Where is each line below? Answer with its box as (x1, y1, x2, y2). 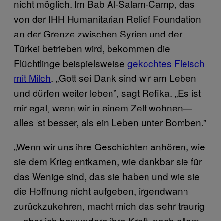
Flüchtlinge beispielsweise (14, 56, 127, 70)
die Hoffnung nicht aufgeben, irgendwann (14, 184, 188, 197)
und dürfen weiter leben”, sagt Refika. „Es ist (14, 85, 201, 99)
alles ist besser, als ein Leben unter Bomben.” (14, 115, 206, 129)
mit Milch (14, 71, 51, 84)
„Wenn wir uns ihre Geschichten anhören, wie (14, 139, 205, 153)
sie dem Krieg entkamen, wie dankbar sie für (14, 154, 202, 168)
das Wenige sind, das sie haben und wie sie (14, 169, 200, 183)
